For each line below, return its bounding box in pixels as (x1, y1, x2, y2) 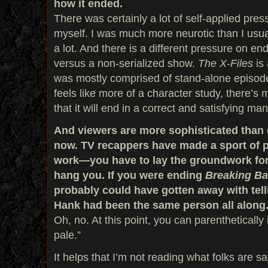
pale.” (54, 228, 81, 241)
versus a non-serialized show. (54, 56, 198, 69)
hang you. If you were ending (54, 168, 205, 181)
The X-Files (198, 56, 253, 69)
